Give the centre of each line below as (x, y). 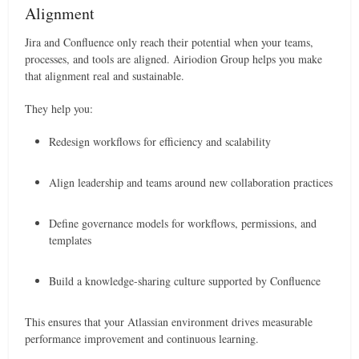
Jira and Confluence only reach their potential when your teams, (169, 42)
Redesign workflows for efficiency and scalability (160, 141)
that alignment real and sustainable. (105, 76)
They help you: (59, 109)
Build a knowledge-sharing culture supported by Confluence (185, 281)
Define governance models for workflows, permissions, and (183, 223)
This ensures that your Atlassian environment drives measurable (169, 322)
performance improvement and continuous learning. (142, 339)
